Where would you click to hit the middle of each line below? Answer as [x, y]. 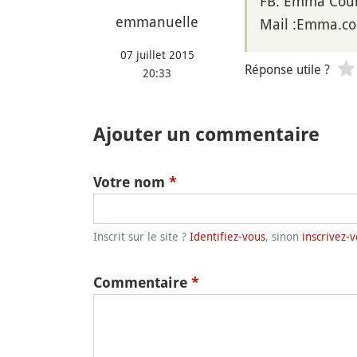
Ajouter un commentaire [206, 134]
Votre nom [131, 182]
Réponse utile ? [287, 69]
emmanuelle [157, 22]
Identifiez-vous [228, 236]
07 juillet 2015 [157, 55]
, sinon [284, 236]
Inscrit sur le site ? [141, 236]
